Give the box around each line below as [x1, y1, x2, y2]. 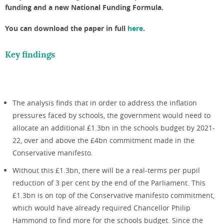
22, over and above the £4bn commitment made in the [12, 135, 194, 145]
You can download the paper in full [5, 23, 127, 33]
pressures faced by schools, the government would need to [12, 110, 210, 120]
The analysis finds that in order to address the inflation [12, 97, 197, 107]
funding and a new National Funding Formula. [5, 2, 165, 12]
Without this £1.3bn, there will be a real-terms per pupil [12, 165, 200, 175]
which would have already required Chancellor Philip [12, 202, 190, 212]
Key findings [5, 50, 55, 59]
